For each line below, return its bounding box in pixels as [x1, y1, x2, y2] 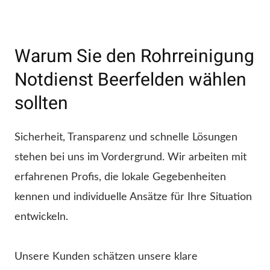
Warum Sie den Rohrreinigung [14, 43, 254, 71]
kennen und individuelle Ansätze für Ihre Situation [14, 192, 252, 203]
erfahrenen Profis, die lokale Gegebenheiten [14, 172, 226, 183]
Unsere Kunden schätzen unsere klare [14, 251, 198, 263]
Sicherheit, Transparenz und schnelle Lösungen [14, 132, 237, 143]
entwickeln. [14, 212, 68, 223]
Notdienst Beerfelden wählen [14, 67, 246, 94]
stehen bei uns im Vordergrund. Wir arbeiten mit [14, 152, 246, 163]
